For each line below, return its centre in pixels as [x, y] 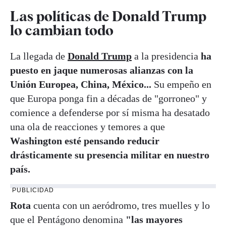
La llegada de [38, 56]
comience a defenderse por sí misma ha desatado [110, 113]
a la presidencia [166, 56]
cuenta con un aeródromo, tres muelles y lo [122, 206]
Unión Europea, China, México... [81, 84]
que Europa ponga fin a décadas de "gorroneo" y [108, 99]
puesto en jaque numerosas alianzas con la [102, 70]
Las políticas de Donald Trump [108, 16]
